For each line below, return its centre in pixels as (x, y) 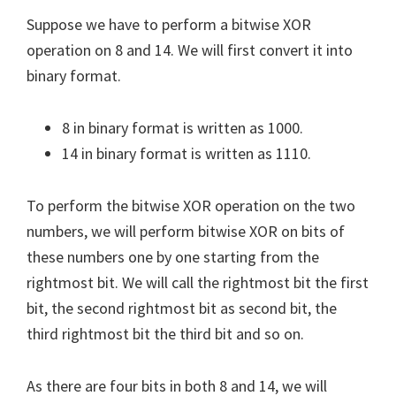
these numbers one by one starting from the (173, 256)
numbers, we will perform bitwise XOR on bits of (186, 231)
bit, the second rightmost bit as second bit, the (182, 308)
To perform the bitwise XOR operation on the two (191, 205)
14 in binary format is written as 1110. (187, 153)
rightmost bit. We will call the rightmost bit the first (198, 282)
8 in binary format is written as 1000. (183, 127)
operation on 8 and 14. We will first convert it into (190, 49)
